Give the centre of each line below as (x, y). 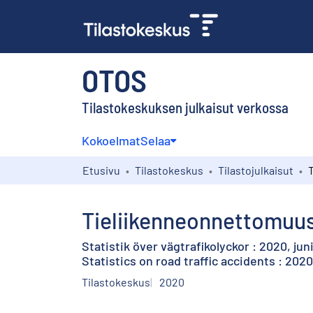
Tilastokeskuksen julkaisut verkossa (185, 107)
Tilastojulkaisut (256, 170)
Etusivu (101, 170)
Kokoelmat (111, 140)
